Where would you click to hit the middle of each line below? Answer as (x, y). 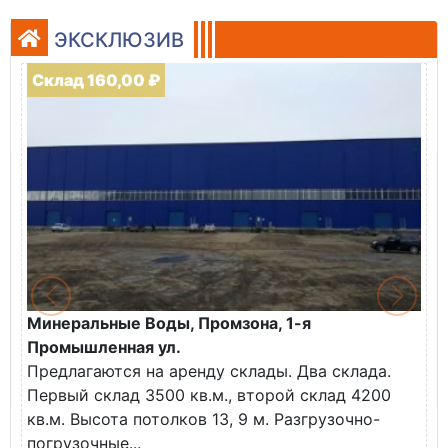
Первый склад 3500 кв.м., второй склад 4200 (209, 395)
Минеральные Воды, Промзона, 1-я (169, 323)
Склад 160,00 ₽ (96, 80)
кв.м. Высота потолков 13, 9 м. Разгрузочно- (203, 419)
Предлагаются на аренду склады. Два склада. (209, 371)
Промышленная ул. (104, 347)
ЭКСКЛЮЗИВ (119, 40)
